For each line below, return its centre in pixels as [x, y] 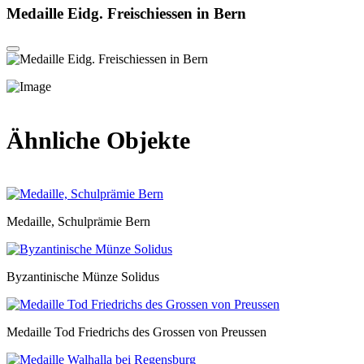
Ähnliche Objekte [98, 141]
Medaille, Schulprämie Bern [78, 221]
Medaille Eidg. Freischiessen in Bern [126, 13]
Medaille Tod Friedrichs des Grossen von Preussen [136, 332]
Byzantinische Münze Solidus [83, 277]
